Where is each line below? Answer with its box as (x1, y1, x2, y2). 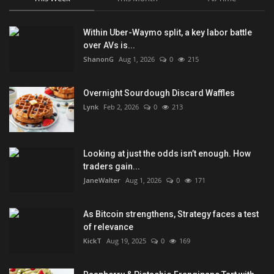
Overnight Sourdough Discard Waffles (83, 87, 235, 98)
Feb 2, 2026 (103, 102, 139, 111)
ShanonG (83, 54, 114, 64)
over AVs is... (83, 40, 135, 50)
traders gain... (83, 161, 140, 171)
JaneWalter (83, 175, 120, 185)
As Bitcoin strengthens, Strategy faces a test (83, 209, 259, 219)
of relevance (83, 221, 133, 232)
